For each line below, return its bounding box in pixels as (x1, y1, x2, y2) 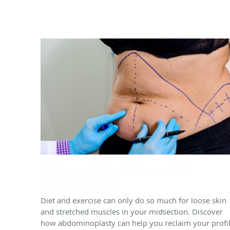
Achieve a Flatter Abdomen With (41, 163, 193, 178)
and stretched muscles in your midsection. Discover (41, 206, 223, 217)
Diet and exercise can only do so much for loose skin (41, 195, 226, 205)
